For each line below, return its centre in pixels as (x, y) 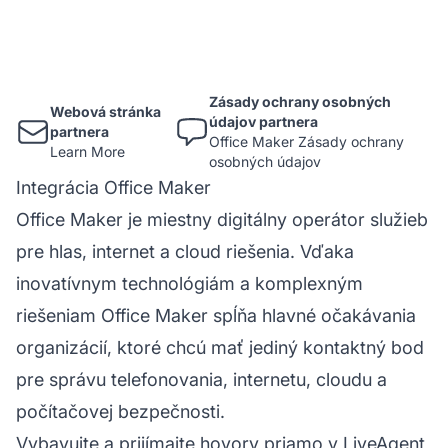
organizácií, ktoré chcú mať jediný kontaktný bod (220, 347)
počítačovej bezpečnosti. (120, 411)
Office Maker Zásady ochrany (306, 141)
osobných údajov (264, 161)
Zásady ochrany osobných (299, 101)
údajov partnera (263, 121)
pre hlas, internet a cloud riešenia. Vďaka (185, 251)
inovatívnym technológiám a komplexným (189, 283)
